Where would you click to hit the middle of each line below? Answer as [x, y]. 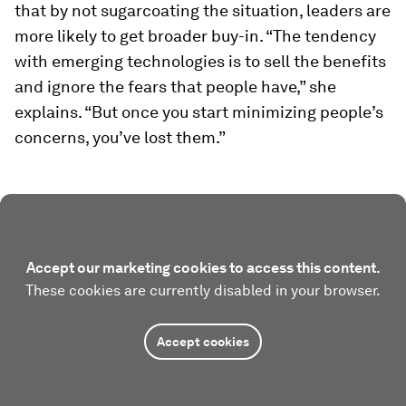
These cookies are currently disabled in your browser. [203, 290]
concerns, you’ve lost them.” [120, 137]
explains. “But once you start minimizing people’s [199, 112]
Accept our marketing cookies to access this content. [203, 268]
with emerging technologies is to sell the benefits [200, 61]
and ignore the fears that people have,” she [175, 87]
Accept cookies [203, 342]
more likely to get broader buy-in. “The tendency [195, 36]
